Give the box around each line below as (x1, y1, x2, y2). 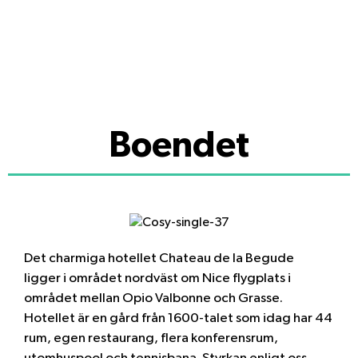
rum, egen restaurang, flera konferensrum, (24, 331, 278, 345)
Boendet (109, 127, 249, 164)
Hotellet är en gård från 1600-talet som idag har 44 (24, 311, 332, 325)
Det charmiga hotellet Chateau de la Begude (24, 251, 296, 265)
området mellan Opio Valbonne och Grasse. (24, 291, 283, 305)
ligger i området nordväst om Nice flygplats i (24, 271, 291, 285)
